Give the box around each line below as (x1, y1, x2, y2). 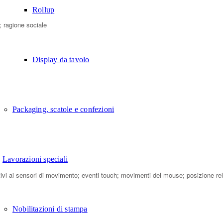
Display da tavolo (32, 55, 90, 64)
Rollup (32, 5, 55, 14)
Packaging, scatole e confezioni (12, 105, 114, 113)
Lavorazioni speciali (2, 154, 68, 163)
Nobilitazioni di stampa (12, 204, 88, 213)
